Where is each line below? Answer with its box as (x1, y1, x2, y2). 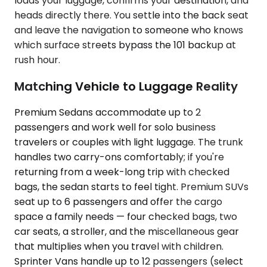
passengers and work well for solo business (14, 120, 216, 135)
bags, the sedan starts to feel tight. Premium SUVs (14, 180, 249, 194)
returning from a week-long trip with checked (14, 165, 229, 179)
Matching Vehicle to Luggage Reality (14, 77, 238, 95)
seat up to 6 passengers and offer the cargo (14, 195, 222, 209)
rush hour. (14, 53, 60, 67)
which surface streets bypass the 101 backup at (14, 38, 236, 52)
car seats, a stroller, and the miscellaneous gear (14, 225, 239, 239)
